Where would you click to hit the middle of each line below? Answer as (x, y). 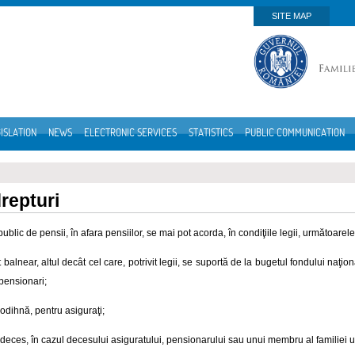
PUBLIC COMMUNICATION (295, 132)
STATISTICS (211, 132)
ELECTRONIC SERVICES (130, 132)
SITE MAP (292, 16)
